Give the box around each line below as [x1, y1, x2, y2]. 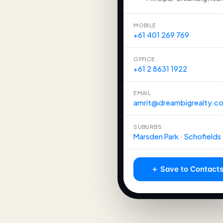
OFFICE [133, 56, 155, 63]
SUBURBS [133, 123, 162, 130]
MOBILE [133, 22, 156, 29]
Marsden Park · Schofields [133, 132, 222, 141]
